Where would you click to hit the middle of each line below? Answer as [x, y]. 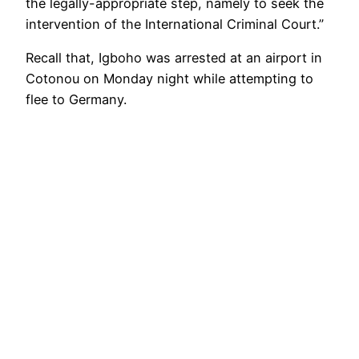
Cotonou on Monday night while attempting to [169, 79]
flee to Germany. [76, 100]
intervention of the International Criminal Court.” [175, 24]
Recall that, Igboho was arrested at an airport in [174, 58]
